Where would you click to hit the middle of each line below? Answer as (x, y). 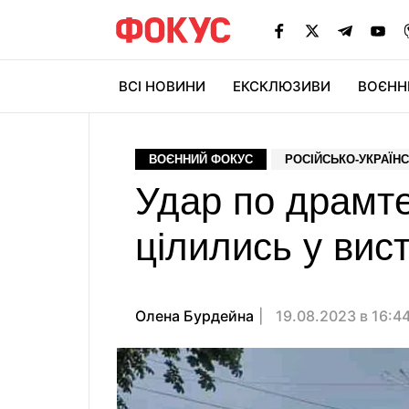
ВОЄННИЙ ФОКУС (201, 159)
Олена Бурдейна (194, 316)
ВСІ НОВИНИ (162, 86)
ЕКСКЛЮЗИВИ (282, 86)
